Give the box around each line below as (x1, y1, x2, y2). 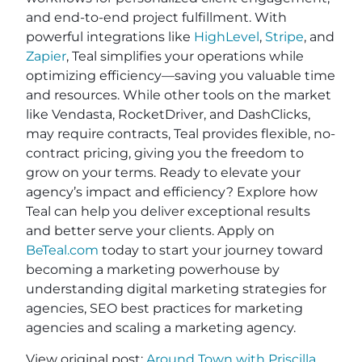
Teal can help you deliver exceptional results (26, 203, 310, 219)
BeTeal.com (26, 242, 99, 258)
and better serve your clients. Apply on (26, 222, 275, 238)
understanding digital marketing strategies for (26, 280, 326, 297)
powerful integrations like (26, 28, 194, 44)
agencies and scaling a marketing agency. (26, 319, 296, 335)
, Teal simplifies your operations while (66, 48, 304, 64)
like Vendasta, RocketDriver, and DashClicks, (26, 106, 310, 122)
